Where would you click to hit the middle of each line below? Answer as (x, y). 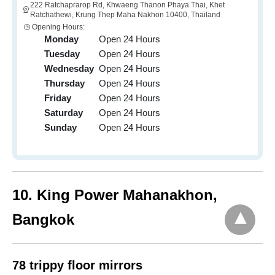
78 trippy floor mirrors (77, 265)
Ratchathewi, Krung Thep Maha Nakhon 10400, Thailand (125, 15)
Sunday (60, 128)
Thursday (64, 83)
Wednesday (69, 69)
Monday (61, 39)
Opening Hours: (58, 27)
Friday (58, 98)
